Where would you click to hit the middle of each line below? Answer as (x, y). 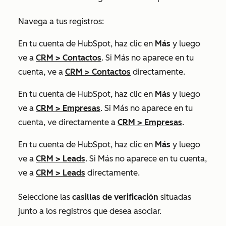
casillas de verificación (115, 197)
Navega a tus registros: (62, 21)
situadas (175, 197)
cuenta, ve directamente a (68, 122)
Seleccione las (45, 197)
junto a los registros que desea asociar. (90, 211)
